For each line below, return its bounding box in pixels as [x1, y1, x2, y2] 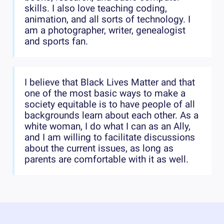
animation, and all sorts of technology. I [24, 14, 190, 25]
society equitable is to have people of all [24, 99, 195, 110]
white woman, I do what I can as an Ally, [24, 121, 190, 132]
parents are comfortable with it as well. [24, 154, 188, 165]
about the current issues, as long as [24, 143, 173, 154]
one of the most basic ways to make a [24, 88, 185, 99]
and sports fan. [24, 36, 88, 47]
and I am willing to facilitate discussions [24, 132, 195, 143]
